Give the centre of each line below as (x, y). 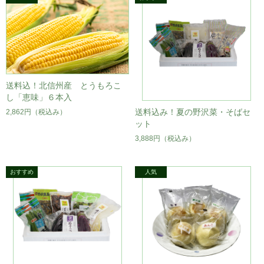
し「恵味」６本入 (39, 98)
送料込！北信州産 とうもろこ (64, 86)
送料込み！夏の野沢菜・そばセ (193, 112)
